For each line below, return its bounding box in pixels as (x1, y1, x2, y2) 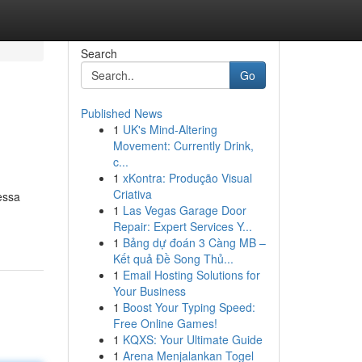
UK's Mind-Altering (122, 121, 217, 137)
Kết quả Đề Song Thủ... (112, 250, 234, 267)
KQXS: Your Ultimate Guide (122, 331, 263, 347)
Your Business (112, 283, 186, 299)
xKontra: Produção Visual (122, 170, 252, 186)
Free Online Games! (112, 315, 217, 331)
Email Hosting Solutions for (122, 267, 260, 283)
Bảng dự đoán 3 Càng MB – (122, 234, 266, 250)
